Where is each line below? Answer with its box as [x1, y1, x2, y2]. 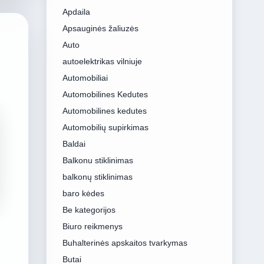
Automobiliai [62, 73, 108, 82]
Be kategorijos [62, 205, 115, 214]
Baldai [62, 139, 85, 148]
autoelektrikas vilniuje [62, 57, 142, 66]
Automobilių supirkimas [62, 123, 148, 132]
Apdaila [62, 7, 90, 16]
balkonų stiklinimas [62, 172, 133, 181]
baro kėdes [62, 189, 104, 198]
